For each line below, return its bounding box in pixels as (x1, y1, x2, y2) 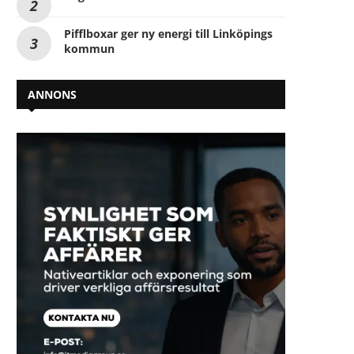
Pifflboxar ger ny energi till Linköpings (64, 25, 273, 41)
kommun (64, 40, 115, 56)
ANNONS (28, 86, 77, 102)
